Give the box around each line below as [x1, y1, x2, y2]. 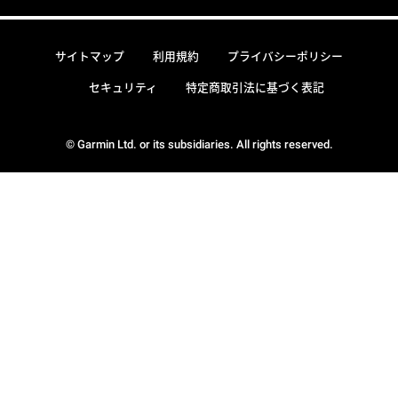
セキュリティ [88, 81, 157, 94]
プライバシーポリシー [227, 50, 343, 63]
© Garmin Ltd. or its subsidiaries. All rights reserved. [65, 137, 333, 151]
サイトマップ [55, 50, 124, 63]
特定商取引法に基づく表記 [185, 81, 324, 94]
